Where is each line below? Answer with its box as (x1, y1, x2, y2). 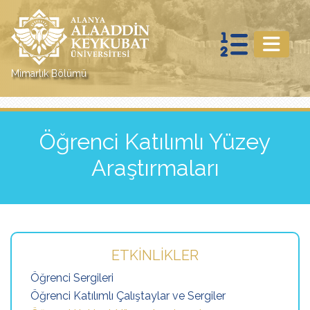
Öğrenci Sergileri (30, 271, 113, 284)
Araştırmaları (91, 155, 219, 181)
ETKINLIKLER (111, 247, 199, 264)
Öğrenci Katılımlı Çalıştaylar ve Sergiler (30, 289, 226, 302)
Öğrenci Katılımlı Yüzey (39, 129, 271, 154)
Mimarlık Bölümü (11, 68, 86, 80)
